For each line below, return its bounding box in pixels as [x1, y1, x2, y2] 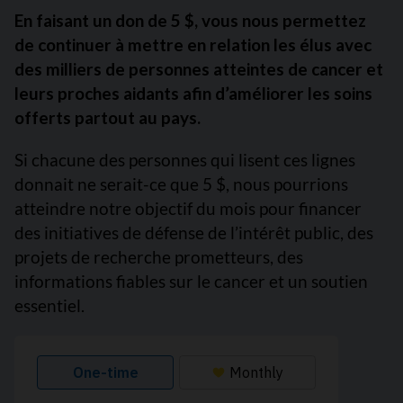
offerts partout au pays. [14, 106, 201, 128]
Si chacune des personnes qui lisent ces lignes [14, 148, 355, 170]
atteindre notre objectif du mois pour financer [14, 197, 362, 219]
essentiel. [14, 294, 85, 316]
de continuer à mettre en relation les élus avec [14, 33, 372, 55]
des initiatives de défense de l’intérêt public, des [14, 221, 373, 243]
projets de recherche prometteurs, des [14, 246, 303, 267]
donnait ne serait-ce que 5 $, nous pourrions [14, 173, 348, 194]
